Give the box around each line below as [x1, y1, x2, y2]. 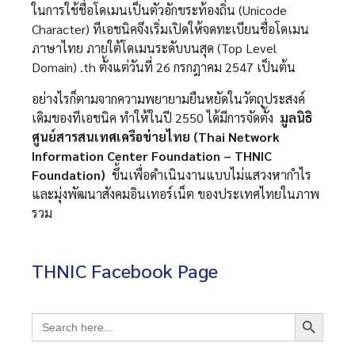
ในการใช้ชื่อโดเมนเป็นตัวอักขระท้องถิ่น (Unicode [32, 2, 288, 18]
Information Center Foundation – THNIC [32, 147, 273, 164]
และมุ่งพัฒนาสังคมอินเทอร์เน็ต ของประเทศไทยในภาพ [32, 185, 320, 202]
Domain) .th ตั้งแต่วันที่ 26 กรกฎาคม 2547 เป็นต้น [32, 59, 296, 75]
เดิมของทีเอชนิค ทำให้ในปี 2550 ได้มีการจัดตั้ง [32, 109, 281, 126]
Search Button [293, 303, 333, 320]
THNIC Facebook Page [32, 258, 219, 283]
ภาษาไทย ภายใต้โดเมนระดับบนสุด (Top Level [32, 40, 277, 56]
